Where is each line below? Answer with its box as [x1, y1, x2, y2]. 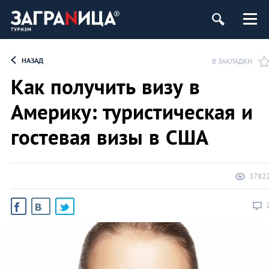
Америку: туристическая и [11, 98, 253, 125]
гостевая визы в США [11, 123, 208, 151]
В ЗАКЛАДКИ [212, 56, 252, 65]
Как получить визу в [11, 73, 200, 100]
